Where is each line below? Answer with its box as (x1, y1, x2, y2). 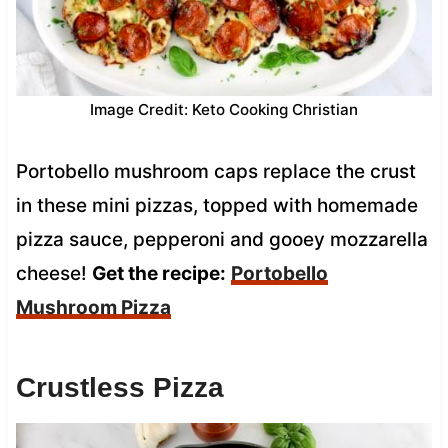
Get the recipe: (91, 261, 226, 285)
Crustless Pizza (15, 371, 224, 403)
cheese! (15, 261, 92, 285)
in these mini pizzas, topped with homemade (15, 193, 418, 217)
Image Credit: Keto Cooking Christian (90, 99, 358, 119)
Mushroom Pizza (15, 295, 171, 319)
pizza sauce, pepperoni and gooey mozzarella (15, 227, 428, 251)
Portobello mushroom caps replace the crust (15, 159, 416, 183)
